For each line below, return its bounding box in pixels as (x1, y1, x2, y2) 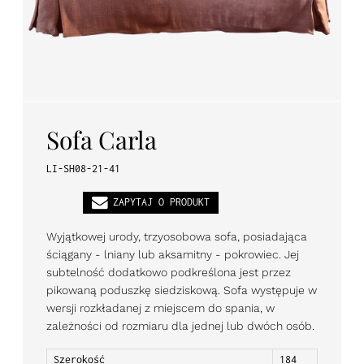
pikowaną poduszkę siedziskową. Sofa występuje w (46, 283, 317, 297)
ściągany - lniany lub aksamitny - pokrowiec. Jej (46, 247, 299, 261)
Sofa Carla (46, 123, 157, 156)
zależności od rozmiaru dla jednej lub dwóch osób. (46, 318, 318, 332)
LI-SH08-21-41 (46, 162, 120, 175)
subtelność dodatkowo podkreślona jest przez (46, 265, 291, 279)
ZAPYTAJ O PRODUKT (112, 196, 210, 209)
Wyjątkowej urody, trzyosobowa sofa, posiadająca (46, 229, 307, 243)
